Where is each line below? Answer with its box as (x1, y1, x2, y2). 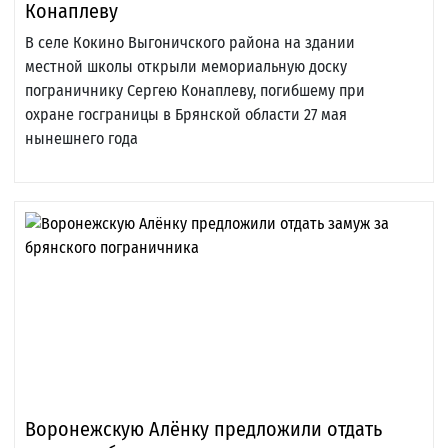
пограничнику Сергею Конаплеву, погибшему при (25, 81, 365, 101)
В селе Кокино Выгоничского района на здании (25, 33, 355, 53)
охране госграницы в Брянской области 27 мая (25, 105, 347, 125)
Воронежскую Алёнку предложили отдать (25, 417, 382, 442)
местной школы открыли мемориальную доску (25, 57, 347, 77)
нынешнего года (25, 129, 138, 149)
